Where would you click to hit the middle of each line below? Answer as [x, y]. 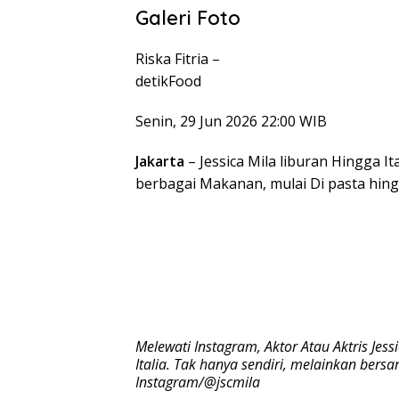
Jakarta [160, 162]
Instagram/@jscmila [198, 383]
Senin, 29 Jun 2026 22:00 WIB [231, 122]
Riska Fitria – [178, 59]
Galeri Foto [188, 18]
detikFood [168, 81]
